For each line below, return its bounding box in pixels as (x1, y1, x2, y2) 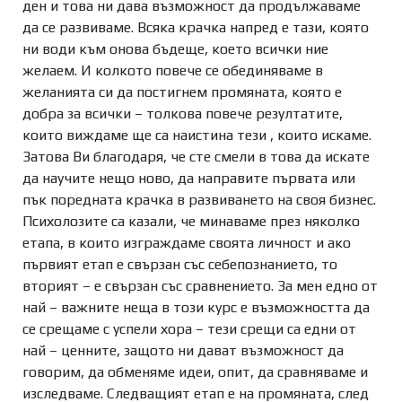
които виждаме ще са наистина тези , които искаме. (22, 127, 371, 144)
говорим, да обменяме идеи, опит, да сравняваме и (22, 363, 368, 380)
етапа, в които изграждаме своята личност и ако (22, 234, 351, 251)
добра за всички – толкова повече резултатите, (22, 105, 343, 122)
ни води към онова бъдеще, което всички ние (22, 40, 328, 57)
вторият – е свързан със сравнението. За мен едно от (22, 277, 378, 294)
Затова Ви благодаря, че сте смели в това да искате (22, 148, 370, 165)
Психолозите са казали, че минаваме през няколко (22, 213, 360, 230)
